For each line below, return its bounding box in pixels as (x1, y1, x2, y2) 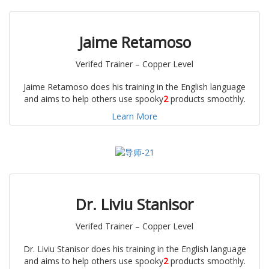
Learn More (112, 110, 157, 122)
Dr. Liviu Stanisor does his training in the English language (23, 243, 246, 255)
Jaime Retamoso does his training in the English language (23, 81, 246, 93)
